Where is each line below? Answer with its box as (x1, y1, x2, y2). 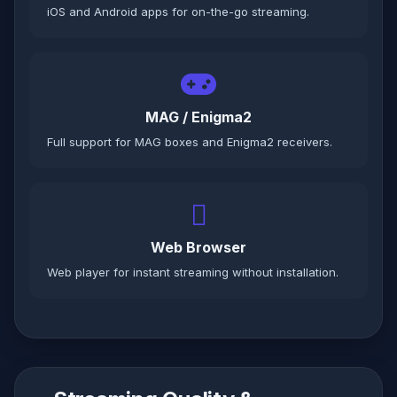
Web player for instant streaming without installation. (47, 265, 339, 279)
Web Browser (151, 238, 246, 256)
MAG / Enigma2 (145, 108, 252, 126)
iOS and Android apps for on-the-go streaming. (47, 4, 309, 19)
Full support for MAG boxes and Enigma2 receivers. (47, 135, 332, 149)
